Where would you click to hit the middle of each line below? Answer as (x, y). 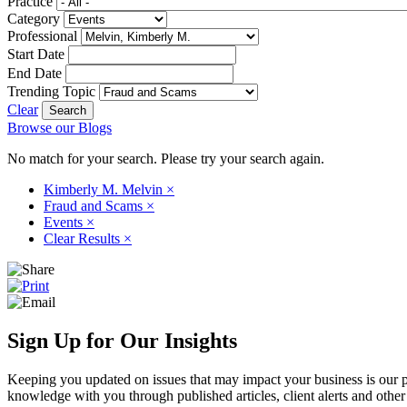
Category (34, 18)
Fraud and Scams (95, 205)
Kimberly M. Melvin (105, 189)
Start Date (36, 54)
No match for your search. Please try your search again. (166, 158)
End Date (35, 73)
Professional (42, 35)
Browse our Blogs (60, 127)
